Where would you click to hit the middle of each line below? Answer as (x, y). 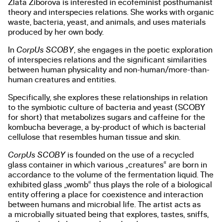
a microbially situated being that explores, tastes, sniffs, (108, 214)
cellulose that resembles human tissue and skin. (94, 137)
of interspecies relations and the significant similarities (107, 60)
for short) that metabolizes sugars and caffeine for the (107, 117)
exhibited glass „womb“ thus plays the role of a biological (110, 185)
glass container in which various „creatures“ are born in (108, 165)
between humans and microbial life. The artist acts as (104, 204)
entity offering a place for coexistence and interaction (106, 194)
